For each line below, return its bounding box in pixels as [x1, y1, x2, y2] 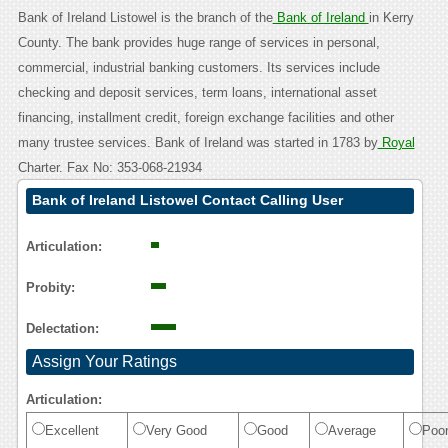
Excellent [44, 423, 99, 439]
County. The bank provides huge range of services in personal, [17, 35, 380, 51]
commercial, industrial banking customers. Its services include [17, 60, 380, 76]
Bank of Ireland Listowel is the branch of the [17, 10, 273, 26]
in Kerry [368, 10, 414, 26]
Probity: [25, 280, 75, 296]
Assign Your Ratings [31, 353, 177, 371]
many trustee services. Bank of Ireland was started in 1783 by [17, 135, 378, 151]
